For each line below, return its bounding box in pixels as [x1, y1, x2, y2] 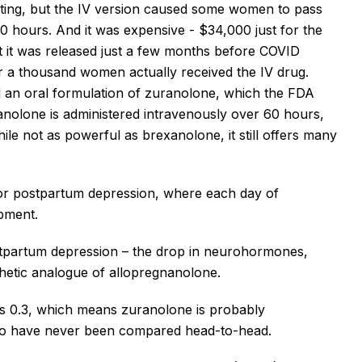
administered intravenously [63, 105, 227, 122]
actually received [129, 63, 233, 80]
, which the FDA [216, 84, 314, 101]
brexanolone [142, 126, 221, 143]
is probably [192, 301, 265, 318]
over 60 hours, [227, 105, 324, 122]
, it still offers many [221, 126, 337, 143]
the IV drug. [233, 63, 309, 80]
